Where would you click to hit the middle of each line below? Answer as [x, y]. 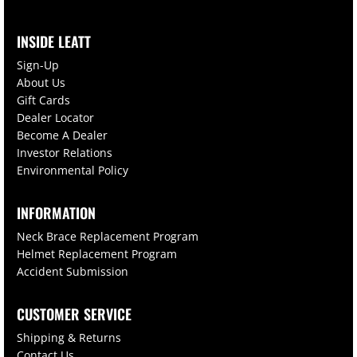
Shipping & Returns [69, 337]
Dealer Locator [55, 117]
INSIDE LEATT [54, 41]
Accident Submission [73, 271]
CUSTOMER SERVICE [74, 314]
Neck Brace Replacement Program [108, 236]
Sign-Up [38, 65]
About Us [41, 82]
